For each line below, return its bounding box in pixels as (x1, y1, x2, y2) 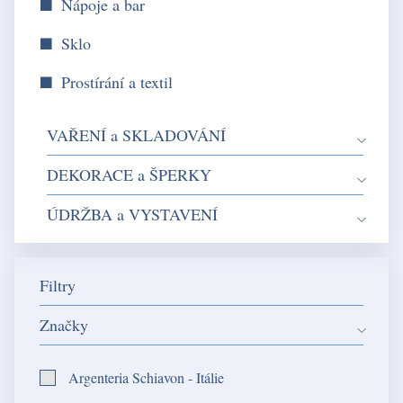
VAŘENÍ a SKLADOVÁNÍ (47, 123, 226, 146)
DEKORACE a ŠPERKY (47, 163, 211, 185)
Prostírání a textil (61, 70, 173, 93)
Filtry (40, 273, 76, 296)
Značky (40, 313, 88, 336)
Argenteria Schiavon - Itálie (68, 367, 224, 387)
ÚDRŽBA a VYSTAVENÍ (47, 202, 218, 225)
